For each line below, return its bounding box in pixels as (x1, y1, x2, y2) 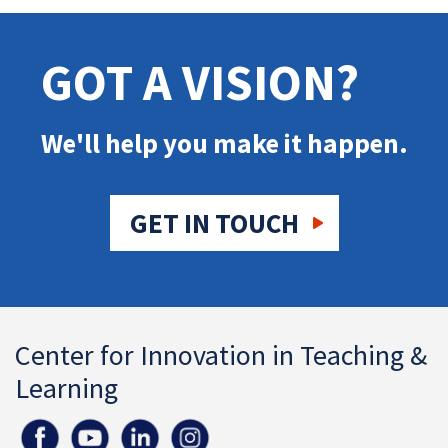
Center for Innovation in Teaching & (15, 337, 427, 373)
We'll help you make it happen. (40, 126, 408, 160)
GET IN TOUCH (129, 206, 299, 240)
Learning (15, 370, 118, 406)
